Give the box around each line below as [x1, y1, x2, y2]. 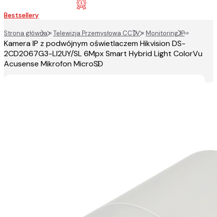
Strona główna [4, 29, 47, 38]
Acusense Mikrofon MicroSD [4, 59, 103, 69]
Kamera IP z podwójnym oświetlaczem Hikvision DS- [4, 38, 186, 49]
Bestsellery [4, 11, 39, 20]
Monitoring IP [146, 29, 185, 38]
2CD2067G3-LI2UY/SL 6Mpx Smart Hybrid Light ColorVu [4, 48, 202, 59]
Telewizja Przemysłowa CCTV [53, 29, 140, 38]
